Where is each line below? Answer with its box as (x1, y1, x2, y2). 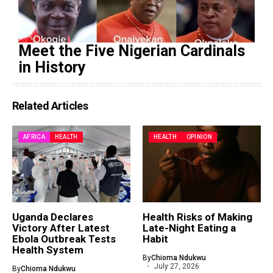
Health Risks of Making (143, 210, 252, 223)
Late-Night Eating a (143, 221, 236, 234)
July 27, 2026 (154, 261, 199, 271)
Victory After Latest (12, 221, 110, 234)
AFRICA (23, 133, 45, 140)
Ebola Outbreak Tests (12, 232, 116, 245)
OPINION (186, 133, 212, 140)
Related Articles (12, 99, 88, 112)
